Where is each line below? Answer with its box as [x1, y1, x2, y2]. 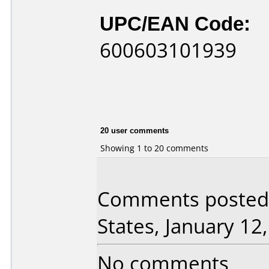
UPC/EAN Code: [100, 10, 250, 37]
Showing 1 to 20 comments [100, 142, 208, 154]
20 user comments [100, 124, 169, 136]
